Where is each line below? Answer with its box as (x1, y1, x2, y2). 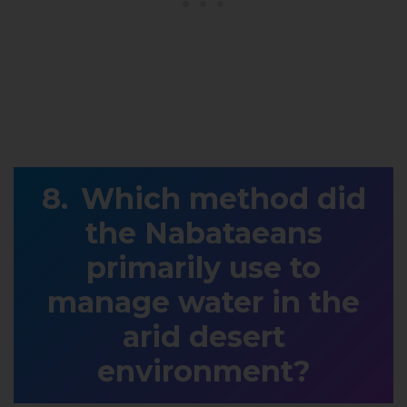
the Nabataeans (84, 214, 323, 251)
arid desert (122, 318, 285, 354)
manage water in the (47, 283, 360, 320)
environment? (96, 352, 311, 389)
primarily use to (86, 249, 321, 285)
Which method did (80, 180, 366, 216)
